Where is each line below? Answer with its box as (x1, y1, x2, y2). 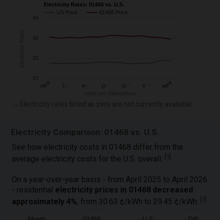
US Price (56, 9, 78, 16)
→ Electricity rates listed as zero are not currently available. (12, 100, 194, 108)
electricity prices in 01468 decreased (55, 185, 193, 194)
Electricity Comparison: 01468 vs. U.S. (11, 127, 160, 137)
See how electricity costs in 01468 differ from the (12, 142, 184, 152)
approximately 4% (12, 196, 78, 206)
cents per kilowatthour (83, 90, 137, 97)
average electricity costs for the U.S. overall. (12, 154, 165, 164)
